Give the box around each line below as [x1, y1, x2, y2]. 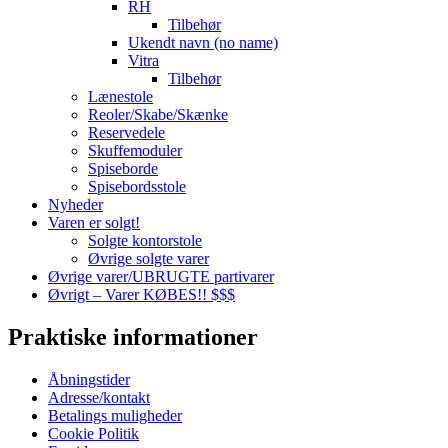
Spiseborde [88, 160, 158, 178]
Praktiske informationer [8, 323, 258, 350]
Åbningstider [48, 370, 130, 388]
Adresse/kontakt [48, 388, 150, 406]
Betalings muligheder [48, 406, 182, 424]
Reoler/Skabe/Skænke [88, 106, 228, 124]
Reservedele [88, 124, 165, 142]
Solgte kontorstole [88, 232, 202, 250]
